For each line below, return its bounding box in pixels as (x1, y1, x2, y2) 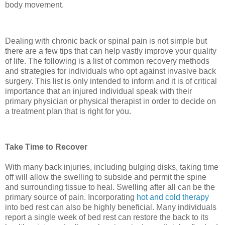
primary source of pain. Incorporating (5, 193, 137, 202)
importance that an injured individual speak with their (5, 86, 192, 95)
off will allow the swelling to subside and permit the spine (5, 173, 206, 182)
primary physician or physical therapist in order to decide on (5, 96, 216, 105)
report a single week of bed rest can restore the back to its (5, 213, 208, 222)
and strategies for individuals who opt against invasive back (5, 66, 216, 75)
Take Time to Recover (5, 143, 87, 152)
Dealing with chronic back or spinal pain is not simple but (5, 36, 207, 45)
